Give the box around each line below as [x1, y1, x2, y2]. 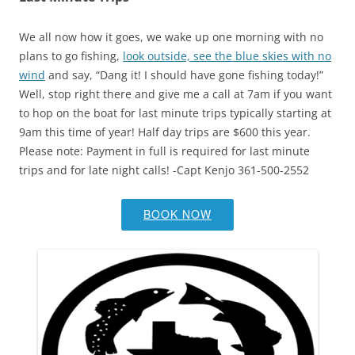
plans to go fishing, [19, 48, 123, 63]
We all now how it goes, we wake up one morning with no [19, 29, 323, 44]
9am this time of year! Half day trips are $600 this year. [19, 124, 311, 139]
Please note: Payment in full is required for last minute [19, 143, 310, 158]
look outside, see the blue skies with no [123, 48, 331, 63]
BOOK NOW [143, 206, 212, 222]
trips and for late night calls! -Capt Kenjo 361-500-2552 [19, 162, 309, 177]
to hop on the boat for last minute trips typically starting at [19, 105, 331, 120]
